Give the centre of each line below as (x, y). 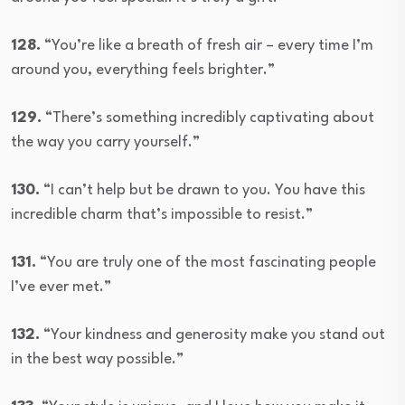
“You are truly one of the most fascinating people (206, 262)
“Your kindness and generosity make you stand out (212, 334)
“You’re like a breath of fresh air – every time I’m (207, 45)
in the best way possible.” (97, 359)
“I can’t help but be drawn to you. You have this (202, 190)
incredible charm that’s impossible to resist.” (162, 214)
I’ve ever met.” (61, 287)
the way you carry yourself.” (105, 142)
